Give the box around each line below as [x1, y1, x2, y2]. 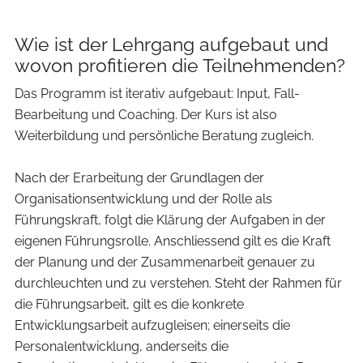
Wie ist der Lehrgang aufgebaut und [15, 32, 328, 55]
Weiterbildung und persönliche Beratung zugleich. [15, 127, 314, 143]
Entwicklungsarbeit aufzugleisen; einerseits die [15, 317, 290, 333]
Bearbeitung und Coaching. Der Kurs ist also [15, 106, 277, 122]
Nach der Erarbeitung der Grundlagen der [15, 169, 264, 186]
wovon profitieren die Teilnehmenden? [15, 53, 345, 76]
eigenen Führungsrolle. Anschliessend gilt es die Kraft [15, 233, 331, 249]
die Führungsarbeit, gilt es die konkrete [15, 296, 244, 312]
